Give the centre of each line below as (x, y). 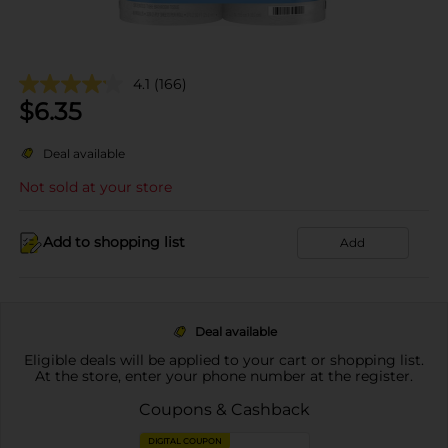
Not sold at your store (95, 186)
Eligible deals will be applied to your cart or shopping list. (224, 359)
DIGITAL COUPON (184, 440)
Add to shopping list (114, 242)
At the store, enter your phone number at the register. (224, 375)
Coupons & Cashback (224, 409)
